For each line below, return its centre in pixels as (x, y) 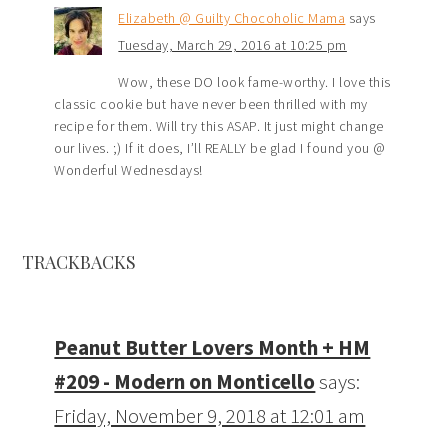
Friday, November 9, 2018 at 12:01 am (210, 416)
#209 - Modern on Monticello (185, 382)
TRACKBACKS (79, 262)
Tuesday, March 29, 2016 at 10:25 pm (232, 45)
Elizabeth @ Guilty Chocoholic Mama (232, 18)
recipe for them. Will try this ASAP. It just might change (219, 126)
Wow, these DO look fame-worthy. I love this (254, 82)
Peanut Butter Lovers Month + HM (212, 348)
